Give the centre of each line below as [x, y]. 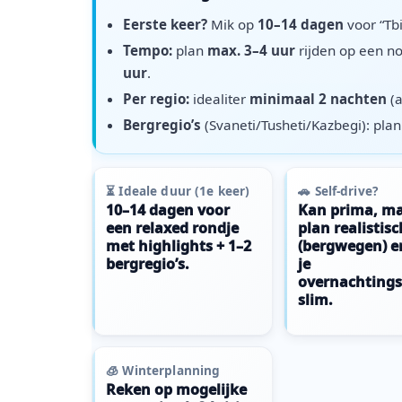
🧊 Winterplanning [163, 370]
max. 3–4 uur [251, 51]
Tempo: [147, 51]
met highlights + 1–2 [179, 245]
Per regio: [156, 99]
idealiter [219, 99]
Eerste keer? [165, 25]
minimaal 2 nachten [318, 99]
